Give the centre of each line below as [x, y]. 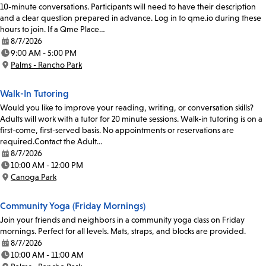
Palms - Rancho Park [46, 65]
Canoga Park [34, 177]
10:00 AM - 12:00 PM [47, 165]
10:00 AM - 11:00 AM [47, 255]
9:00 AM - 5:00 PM [44, 53]
